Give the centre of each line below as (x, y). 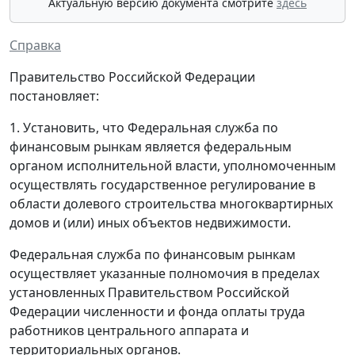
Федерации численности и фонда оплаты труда (157, 312)
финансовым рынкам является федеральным (151, 147)
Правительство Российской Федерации (132, 77)
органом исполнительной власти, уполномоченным (173, 166)
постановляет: (54, 96)
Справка (35, 46)
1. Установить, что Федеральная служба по (144, 128)
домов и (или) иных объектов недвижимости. (150, 223)
